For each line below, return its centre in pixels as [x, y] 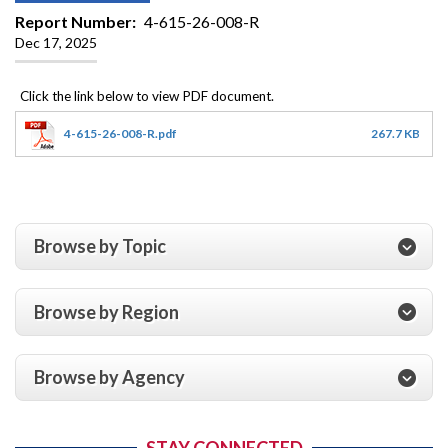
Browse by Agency [109, 377]
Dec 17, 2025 [56, 42]
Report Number [73, 21]
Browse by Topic [100, 246]
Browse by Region [106, 311]
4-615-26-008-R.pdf [120, 133]
